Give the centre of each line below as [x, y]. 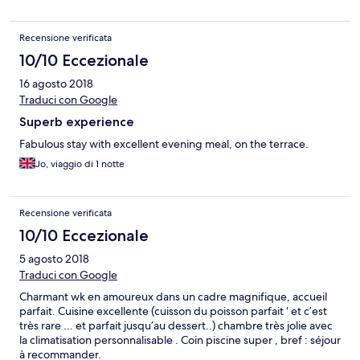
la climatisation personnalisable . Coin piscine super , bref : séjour [180, 340]
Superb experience [77, 121]
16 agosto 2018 [56, 83]
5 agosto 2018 [54, 258]
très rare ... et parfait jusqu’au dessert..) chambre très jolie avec [176, 325]
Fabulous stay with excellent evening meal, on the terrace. [164, 143]
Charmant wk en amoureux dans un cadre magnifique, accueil [173, 296]
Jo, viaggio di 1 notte [80, 164]
